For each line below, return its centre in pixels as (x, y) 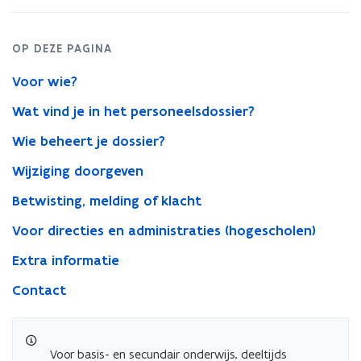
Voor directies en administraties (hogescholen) (164, 230)
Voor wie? (45, 81)
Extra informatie (66, 260)
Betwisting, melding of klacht (107, 201)
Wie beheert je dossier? (89, 141)
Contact (39, 290)
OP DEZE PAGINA (62, 48)
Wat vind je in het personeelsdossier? (133, 111)
